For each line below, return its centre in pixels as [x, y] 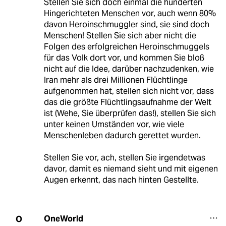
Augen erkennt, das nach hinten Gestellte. [121, 180]
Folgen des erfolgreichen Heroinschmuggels [126, 47]
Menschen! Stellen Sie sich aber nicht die [120, 36]
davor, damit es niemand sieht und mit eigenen [131, 169]
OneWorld [63, 219]
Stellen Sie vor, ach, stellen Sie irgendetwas [124, 158]
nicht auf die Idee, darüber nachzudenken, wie [129, 69]
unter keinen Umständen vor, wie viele [114, 125]
